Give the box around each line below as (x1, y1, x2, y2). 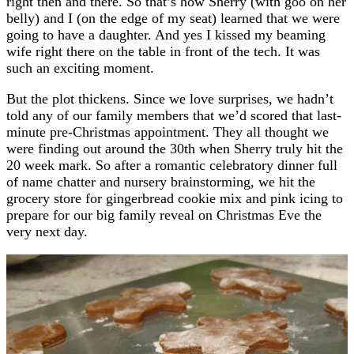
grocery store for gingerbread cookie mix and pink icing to (6, 190, 343, 206)
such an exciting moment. (6, 59, 154, 76)
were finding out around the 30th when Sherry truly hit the (6, 140, 343, 156)
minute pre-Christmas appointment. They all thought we (6, 123, 329, 140)
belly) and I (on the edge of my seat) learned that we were (6, 9, 340, 26)
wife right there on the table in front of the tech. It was (6, 43, 320, 59)
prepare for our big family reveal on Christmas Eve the (6, 206, 322, 223)
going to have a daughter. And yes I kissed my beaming (6, 26, 326, 43)
